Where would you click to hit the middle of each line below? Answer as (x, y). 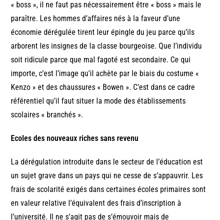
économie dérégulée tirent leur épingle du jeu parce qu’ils (103, 32)
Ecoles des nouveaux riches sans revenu (75, 138)
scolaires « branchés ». (47, 114)
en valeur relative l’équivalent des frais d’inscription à (96, 203)
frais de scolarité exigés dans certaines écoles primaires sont (109, 189)
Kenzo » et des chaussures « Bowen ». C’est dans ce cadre (103, 87)
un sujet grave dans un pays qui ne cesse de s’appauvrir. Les (107, 175)
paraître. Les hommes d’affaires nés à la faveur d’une (96, 18)
